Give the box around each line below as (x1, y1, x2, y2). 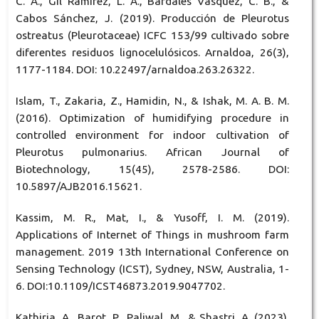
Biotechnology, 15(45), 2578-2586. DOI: (15, 163, 290, 176)
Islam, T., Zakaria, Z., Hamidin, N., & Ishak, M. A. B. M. (15, 95, 290, 108)
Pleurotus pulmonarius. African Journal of (15, 146, 290, 159)
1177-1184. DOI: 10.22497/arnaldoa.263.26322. (15, 63, 254, 75)
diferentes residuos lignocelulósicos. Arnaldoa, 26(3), (15, 46, 290, 58)
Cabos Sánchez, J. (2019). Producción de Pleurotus (15, 12, 290, 24)
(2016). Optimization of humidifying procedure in (15, 112, 290, 125)
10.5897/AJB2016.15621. (15, 180, 142, 193)
